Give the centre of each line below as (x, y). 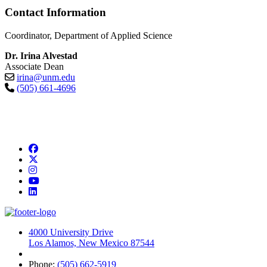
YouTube (56, 180)
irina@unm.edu (46, 77)
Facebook (56, 148)
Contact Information (55, 13)
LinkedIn (54, 191)
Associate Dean (34, 66)
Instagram (55, 169)
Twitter (51, 159)
